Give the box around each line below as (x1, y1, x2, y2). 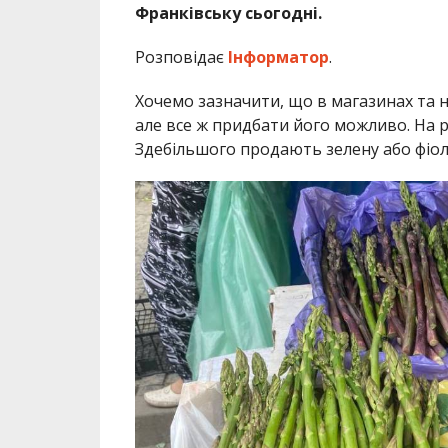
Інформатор (227, 46, 329, 69)
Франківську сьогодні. (134, 2, 322, 25)
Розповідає (134, 46, 228, 69)
